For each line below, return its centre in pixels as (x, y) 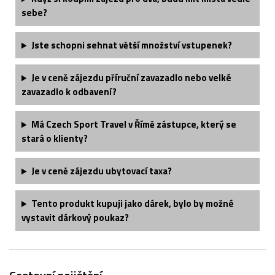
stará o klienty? (55, 139)
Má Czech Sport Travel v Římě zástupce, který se (134, 125)
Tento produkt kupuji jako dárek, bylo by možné (132, 204)
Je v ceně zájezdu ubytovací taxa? (101, 171)
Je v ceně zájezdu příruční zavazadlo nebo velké (131, 78)
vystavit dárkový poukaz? (75, 218)
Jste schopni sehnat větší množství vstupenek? (131, 45)
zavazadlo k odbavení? (69, 92)
